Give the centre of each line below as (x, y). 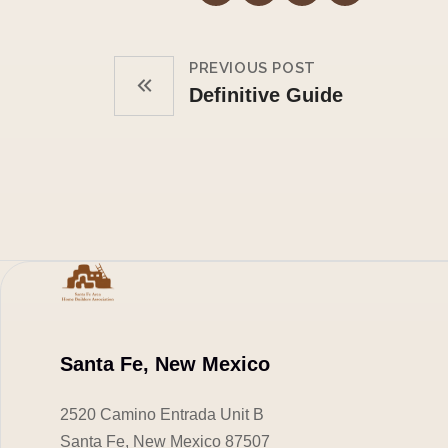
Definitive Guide (266, 95)
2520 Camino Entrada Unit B (162, 414)
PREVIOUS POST (252, 68)
